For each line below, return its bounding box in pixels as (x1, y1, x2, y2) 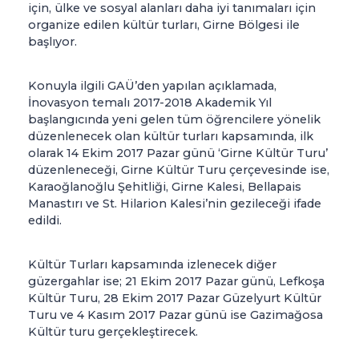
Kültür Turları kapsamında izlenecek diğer (28, 257, 276, 272)
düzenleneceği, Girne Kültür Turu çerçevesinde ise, (28, 163, 329, 178)
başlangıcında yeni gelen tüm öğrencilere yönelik (28, 112, 321, 127)
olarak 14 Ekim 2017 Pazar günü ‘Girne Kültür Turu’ (28, 146, 328, 161)
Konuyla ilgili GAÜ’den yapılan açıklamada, (28, 79, 276, 94)
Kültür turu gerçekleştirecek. (28, 325, 198, 340)
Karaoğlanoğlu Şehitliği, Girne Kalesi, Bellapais (28, 179, 301, 195)
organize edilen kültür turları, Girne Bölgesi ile (28, 18, 300, 33)
